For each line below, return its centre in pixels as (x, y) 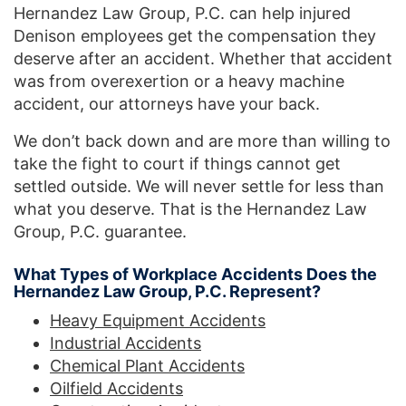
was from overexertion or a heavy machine (179, 81)
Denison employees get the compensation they (195, 35)
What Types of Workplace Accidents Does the (195, 274)
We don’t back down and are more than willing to (202, 140)
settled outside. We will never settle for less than (199, 186)
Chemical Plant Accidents (147, 365)
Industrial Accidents (126, 343)
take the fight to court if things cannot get (177, 163)
